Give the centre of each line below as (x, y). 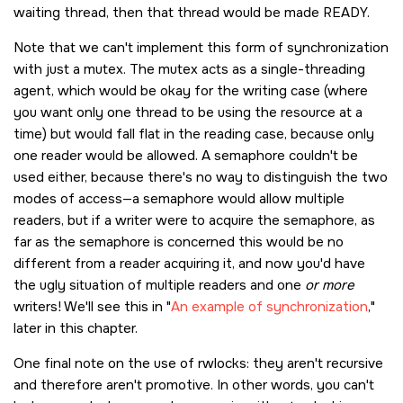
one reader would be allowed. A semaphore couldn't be (186, 156)
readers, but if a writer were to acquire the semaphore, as (194, 221)
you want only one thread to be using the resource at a (188, 113)
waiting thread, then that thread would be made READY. (192, 13)
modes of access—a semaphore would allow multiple (179, 199)
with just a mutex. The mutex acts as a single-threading (189, 70)
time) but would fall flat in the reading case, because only (194, 134)
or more (330, 286)
